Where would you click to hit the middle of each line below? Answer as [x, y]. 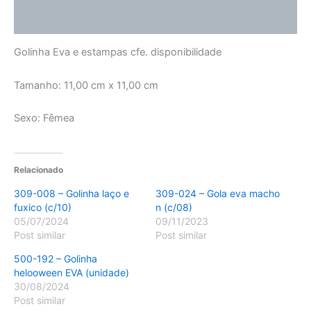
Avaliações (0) [50, 20]
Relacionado [39, 169]
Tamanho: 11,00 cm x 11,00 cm [86, 85]
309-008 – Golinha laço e [72, 193]
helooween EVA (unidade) [72, 272]
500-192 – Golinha [56, 258]
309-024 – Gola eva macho [218, 193]
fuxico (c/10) [43, 207]
